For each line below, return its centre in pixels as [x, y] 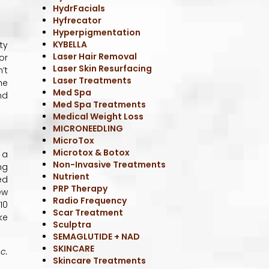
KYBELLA [70, 44]
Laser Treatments [92, 80]
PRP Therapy [80, 188]
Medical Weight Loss [98, 116]
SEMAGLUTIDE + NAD [97, 236]
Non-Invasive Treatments [110, 164]
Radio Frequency [90, 200]
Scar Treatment [88, 212]
